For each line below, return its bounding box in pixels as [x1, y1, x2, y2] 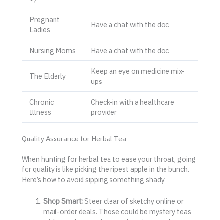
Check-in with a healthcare [90, 97, 174, 107]
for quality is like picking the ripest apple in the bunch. [22, 164, 189, 174]
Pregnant [29, 15, 60, 25]
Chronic [29, 97, 54, 107]
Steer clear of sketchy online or [82, 196, 184, 206]
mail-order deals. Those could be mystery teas [43, 207, 191, 217]
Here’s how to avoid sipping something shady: [22, 174, 166, 184]
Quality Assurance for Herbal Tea [22, 134, 126, 143]
